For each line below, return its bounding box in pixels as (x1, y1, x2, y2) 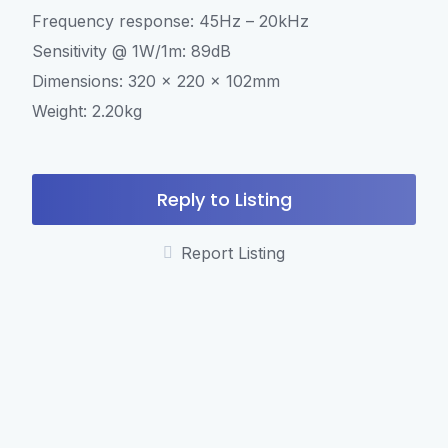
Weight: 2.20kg (32, 101, 142, 121)
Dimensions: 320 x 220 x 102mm (32, 71, 280, 91)
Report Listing (181, 243, 285, 263)
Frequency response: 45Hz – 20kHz (32, 11, 309, 31)
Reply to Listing (156, 187, 292, 212)
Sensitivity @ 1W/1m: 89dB (32, 41, 231, 61)
